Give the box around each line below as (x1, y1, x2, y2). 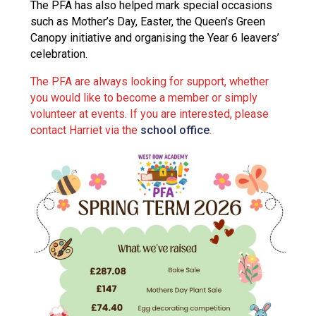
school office (140, 123, 209, 137)
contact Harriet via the (30, 123, 140, 137)
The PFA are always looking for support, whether (30, 74, 269, 88)
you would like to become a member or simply (30, 90, 257, 104)
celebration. (30, 47, 87, 61)
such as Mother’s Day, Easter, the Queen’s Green (30, 14, 265, 28)
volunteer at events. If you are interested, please (30, 107, 269, 121)
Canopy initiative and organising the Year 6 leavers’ (30, 30, 279, 44)
